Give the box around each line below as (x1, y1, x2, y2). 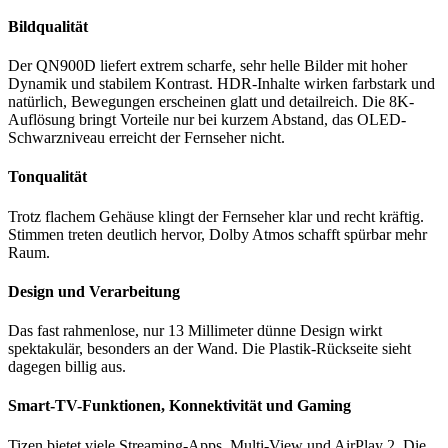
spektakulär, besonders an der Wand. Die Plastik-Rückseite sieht (8, 340, 411, 358)
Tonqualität (8, 168, 87, 186)
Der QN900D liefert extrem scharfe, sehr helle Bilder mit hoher (8, 57, 407, 75)
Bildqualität (8, 17, 88, 35)
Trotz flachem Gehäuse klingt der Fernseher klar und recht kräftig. (8, 207, 424, 225)
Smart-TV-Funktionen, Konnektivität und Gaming (8, 397, 351, 415)
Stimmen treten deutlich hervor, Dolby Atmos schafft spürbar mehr (8, 225, 427, 243)
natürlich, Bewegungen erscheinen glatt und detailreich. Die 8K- (8, 93, 414, 111)
